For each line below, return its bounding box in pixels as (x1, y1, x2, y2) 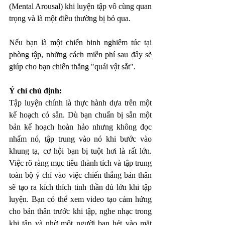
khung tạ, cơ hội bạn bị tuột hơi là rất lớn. (9, 146, 152, 155)
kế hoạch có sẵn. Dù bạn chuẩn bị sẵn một (9, 110, 152, 119)
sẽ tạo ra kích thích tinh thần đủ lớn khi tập (9, 182, 152, 191)
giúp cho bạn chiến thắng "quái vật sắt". (9, 62, 138, 71)
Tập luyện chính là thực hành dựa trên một (9, 98, 152, 107)
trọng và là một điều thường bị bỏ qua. (9, 14, 133, 23)
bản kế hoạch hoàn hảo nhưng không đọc (9, 122, 152, 131)
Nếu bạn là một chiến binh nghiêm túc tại (9, 38, 152, 47)
